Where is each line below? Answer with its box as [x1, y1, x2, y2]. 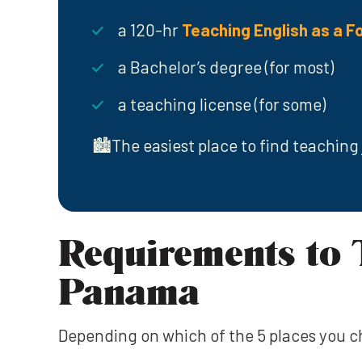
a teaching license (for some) [118, 94, 326, 114]
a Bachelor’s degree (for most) [118, 57, 334, 77]
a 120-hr [118, 19, 179, 40]
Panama [58, 267, 200, 314]
